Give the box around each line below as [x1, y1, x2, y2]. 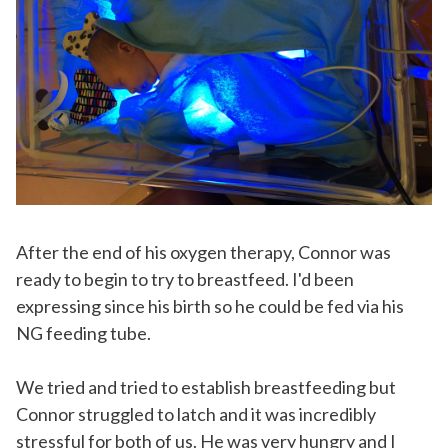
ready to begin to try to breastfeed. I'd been [16, 268, 354, 291]
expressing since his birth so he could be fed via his [16, 295, 404, 318]
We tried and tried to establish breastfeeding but [16, 376, 396, 399]
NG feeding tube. [16, 322, 151, 345]
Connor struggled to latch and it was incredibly [16, 403, 376, 426]
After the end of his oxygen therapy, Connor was [16, 241, 391, 264]
